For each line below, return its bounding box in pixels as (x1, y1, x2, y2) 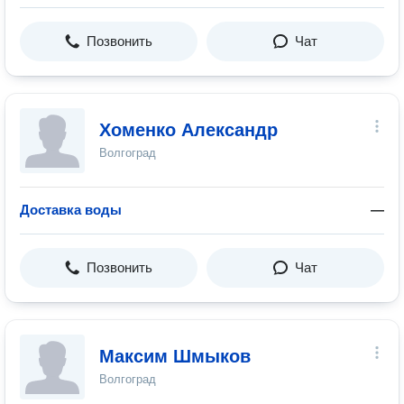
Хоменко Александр (99, 120, 278, 140)
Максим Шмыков (99, 346, 251, 366)
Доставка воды (20, 202, 122, 217)
